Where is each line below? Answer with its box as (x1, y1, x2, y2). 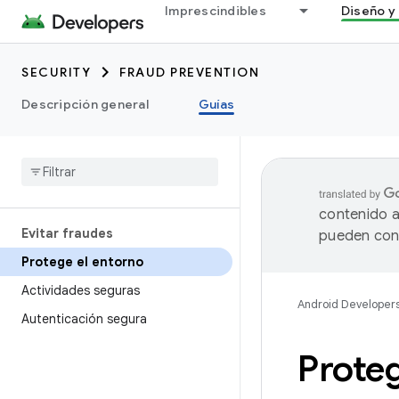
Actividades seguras (21, 282, 140, 298)
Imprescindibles (165, 3, 266, 19)
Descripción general (21, 96, 149, 112)
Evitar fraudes (21, 225, 113, 241)
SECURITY (21, 64, 91, 80)
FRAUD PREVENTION (119, 64, 259, 80)
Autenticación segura (21, 311, 147, 327)
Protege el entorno (21, 254, 143, 270)
